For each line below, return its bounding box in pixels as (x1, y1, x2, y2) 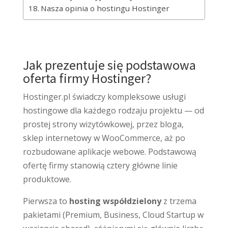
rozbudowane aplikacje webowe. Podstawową (22, 146, 196, 157)
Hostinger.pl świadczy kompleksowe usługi (22, 91, 186, 102)
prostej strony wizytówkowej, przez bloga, (22, 118, 184, 130)
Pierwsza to (22, 195, 67, 207)
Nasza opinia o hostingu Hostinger (40, 3, 169, 13)
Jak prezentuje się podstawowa (22, 56, 196, 73)
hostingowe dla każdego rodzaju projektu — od (22, 104, 204, 116)
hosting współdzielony (69, 195, 161, 207)
